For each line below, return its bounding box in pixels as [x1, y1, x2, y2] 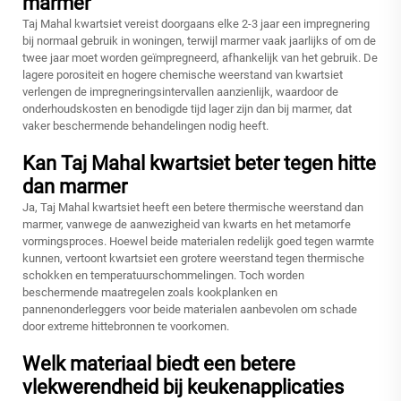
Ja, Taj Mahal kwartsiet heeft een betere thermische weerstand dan [22, 200, 363, 215]
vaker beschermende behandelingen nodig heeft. [22, 119, 269, 133]
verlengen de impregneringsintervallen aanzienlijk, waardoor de [22, 85, 338, 99]
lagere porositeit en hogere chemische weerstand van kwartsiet [22, 68, 343, 82]
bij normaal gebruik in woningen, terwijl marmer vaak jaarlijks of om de [22, 34, 376, 48]
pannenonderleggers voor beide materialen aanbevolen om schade [22, 303, 357, 317]
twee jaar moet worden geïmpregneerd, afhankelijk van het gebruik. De [22, 51, 378, 65]
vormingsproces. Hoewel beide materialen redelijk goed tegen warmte [22, 235, 374, 249]
